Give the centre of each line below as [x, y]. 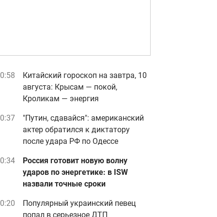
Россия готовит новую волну [75, 161]
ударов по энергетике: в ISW [75, 172]
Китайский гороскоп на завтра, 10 [85, 75]
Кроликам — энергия [61, 99]
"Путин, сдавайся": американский [83, 118]
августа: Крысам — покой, [70, 87]
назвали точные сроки [64, 184]
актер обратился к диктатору [76, 130]
